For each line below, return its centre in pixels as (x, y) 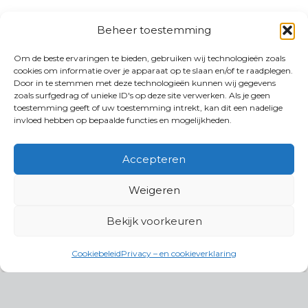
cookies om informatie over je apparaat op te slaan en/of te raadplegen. (153, 70)
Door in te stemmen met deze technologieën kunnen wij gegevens (145, 83)
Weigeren (154, 190)
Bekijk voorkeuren (154, 221)
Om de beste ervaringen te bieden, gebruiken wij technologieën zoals (150, 58)
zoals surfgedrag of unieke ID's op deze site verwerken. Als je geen (142, 95)
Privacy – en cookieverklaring (179, 253)
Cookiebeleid (96, 253)
